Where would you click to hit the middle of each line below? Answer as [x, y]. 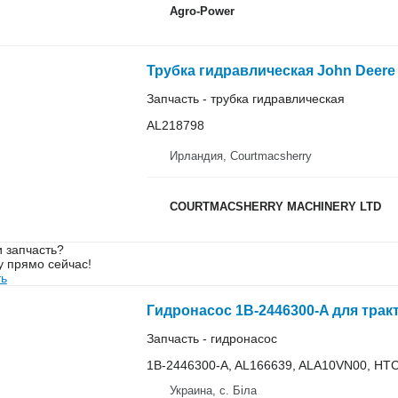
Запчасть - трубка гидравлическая [245, 99]
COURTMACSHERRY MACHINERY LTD [275, 207]
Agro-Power [202, 11]
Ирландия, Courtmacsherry [240, 155]
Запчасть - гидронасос [211, 338]
